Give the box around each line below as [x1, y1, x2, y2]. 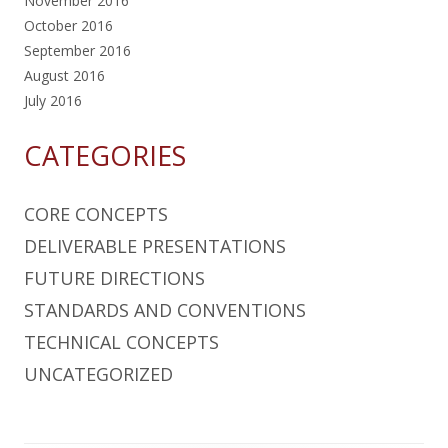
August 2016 [24, 65, 105, 85]
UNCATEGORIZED [24, 361, 173, 386]
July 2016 [24, 90, 82, 110]
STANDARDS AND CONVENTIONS [24, 297, 306, 322]
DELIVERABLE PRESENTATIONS [24, 233, 286, 258]
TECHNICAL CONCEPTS [24, 329, 219, 354]
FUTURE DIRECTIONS [24, 265, 205, 290]
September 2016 [24, 40, 131, 60]
